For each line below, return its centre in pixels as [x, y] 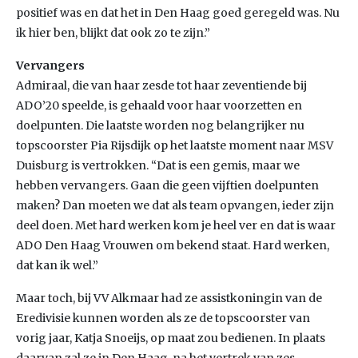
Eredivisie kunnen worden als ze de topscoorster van [163, 318]
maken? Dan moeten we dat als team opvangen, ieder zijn [175, 205]
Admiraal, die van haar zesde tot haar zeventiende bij [161, 86]
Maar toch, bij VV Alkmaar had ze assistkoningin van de [169, 298]
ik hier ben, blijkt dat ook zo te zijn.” [113, 33]
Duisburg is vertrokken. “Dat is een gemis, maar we [158, 165]
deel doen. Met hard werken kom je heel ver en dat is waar [176, 225]
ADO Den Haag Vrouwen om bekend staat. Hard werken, [173, 245]
